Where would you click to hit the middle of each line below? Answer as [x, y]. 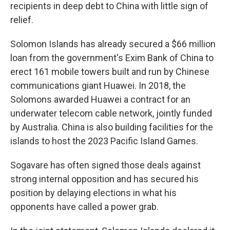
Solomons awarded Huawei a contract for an [100, 99]
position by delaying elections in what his [93, 193]
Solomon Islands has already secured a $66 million [113, 44]
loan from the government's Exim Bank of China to [112, 58]
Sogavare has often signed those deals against [106, 165]
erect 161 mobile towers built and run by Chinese [110, 72]
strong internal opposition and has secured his [104, 179]
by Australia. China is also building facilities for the [112, 127]
